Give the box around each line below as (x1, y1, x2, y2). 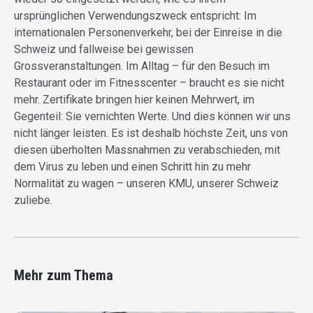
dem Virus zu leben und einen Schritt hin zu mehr (14, 160, 251, 174)
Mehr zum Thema (14, 267, 113, 284)
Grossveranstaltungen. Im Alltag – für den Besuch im (14, 59, 270, 73)
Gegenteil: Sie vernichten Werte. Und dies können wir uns (14, 110, 291, 124)
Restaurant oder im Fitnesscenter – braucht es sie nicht (14, 76, 284, 90)
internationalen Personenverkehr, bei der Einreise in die (14, 26, 282, 40)
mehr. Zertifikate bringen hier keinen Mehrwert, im (14, 93, 254, 107)
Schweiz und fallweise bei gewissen (14, 43, 194, 57)
